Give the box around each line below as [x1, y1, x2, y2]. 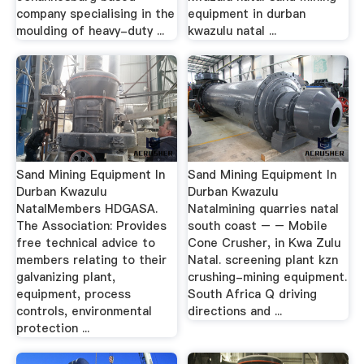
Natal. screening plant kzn [188, 251, 339, 268]
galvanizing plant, [15, 268, 115, 285]
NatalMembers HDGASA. [15, 200, 158, 217]
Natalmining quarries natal [188, 200, 340, 217]
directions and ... [188, 302, 283, 319]
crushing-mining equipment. [188, 268, 348, 285]
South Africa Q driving [188, 285, 318, 302]
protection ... [15, 319, 89, 336]
